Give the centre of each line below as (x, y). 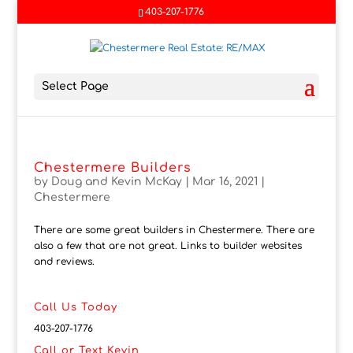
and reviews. (64, 262)
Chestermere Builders (112, 168)
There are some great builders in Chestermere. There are (174, 230)
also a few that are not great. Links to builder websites (167, 246)
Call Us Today (75, 308)
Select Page (75, 87)
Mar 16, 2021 (225, 182)
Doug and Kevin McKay (116, 182)
